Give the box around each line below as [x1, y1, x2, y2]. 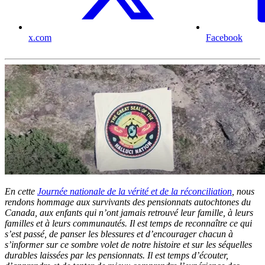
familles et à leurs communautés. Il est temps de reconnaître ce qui [5, 218, 252, 228]
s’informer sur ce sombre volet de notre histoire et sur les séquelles [5, 239, 252, 250]
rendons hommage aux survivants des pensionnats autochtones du [5, 196, 251, 207]
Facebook [206, 33, 243, 43]
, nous [232, 186, 254, 196]
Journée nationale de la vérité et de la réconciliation [37, 186, 232, 196]
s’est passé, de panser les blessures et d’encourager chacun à [5, 228, 233, 239]
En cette [5, 186, 35, 196]
